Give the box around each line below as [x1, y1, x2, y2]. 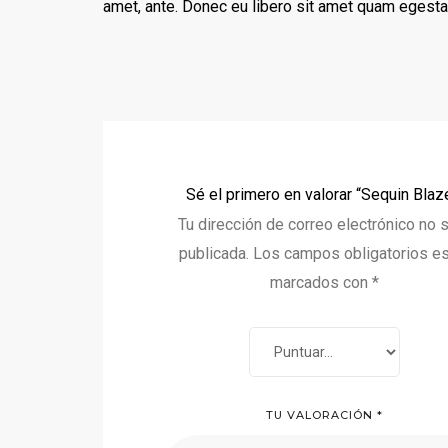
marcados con [270, 272, 373, 292]
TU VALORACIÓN [266, 407, 378, 422]
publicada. [178, 243, 249, 263]
